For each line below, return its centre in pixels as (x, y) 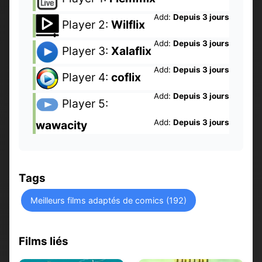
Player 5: (84, 103)
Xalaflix (131, 51)
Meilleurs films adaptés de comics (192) (108, 200)
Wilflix (128, 24)
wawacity (61, 125)
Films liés (44, 241)
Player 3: (85, 51)
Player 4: (85, 77)
